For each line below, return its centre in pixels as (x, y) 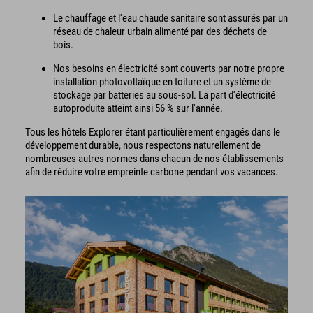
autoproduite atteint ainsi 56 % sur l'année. (138, 108)
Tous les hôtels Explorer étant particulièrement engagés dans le (153, 132)
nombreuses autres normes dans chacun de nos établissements (154, 158)
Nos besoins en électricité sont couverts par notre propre (169, 68)
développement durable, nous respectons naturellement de (143, 145)
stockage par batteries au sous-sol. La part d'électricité (164, 95)
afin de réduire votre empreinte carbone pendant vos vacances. (152, 172)
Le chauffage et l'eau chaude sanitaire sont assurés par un (170, 18)
